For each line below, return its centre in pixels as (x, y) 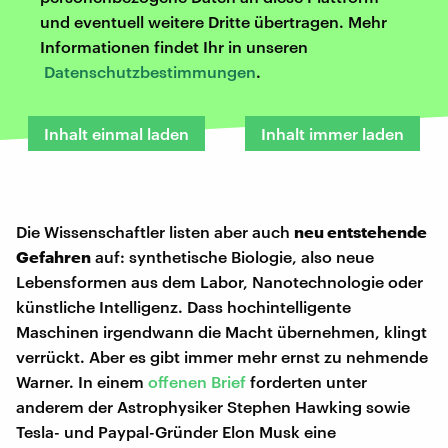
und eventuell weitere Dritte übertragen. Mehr (213, 21)
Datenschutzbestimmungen (150, 71)
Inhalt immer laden (332, 133)
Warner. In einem (82, 381)
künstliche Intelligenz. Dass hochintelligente (183, 306)
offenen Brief (197, 381)
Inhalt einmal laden (116, 133)
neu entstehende (360, 231)
